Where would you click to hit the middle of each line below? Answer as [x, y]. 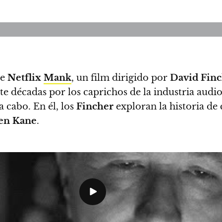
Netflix [26, 78]
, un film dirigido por [121, 78]
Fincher [95, 107]
